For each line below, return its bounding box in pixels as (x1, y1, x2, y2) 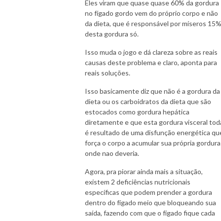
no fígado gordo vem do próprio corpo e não (85, 8, 218, 17)
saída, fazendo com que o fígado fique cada (85, 208, 215, 217)
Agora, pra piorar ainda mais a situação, (85, 167, 203, 176)
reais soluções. (85, 68, 132, 77)
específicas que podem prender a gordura (85, 187, 212, 196)
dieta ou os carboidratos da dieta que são (85, 97, 211, 106)
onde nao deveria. (85, 148, 141, 157)
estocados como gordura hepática (85, 107, 189, 116)
